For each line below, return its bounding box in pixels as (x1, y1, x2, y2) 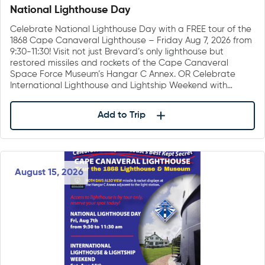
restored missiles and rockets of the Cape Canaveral (10, 58, 228, 67)
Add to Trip (97, 111, 146, 121)
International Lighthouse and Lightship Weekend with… (10, 80, 232, 90)
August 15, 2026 (15, 168, 83, 178)
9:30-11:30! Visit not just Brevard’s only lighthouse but (10, 47, 224, 56)
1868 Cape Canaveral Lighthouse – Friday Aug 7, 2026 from (10, 35, 252, 45)
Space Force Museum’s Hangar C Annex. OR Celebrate (10, 69, 235, 79)
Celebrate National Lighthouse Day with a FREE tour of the (10, 24, 251, 34)
